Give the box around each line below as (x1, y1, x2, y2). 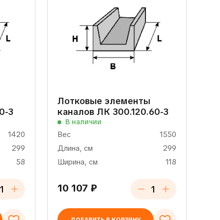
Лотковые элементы (57, 95, 150, 107)
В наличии (65, 117, 102, 126)
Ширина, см (57, 157, 98, 167)
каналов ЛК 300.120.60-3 (57, 106, 168, 117)
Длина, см (57, 143, 93, 153)
